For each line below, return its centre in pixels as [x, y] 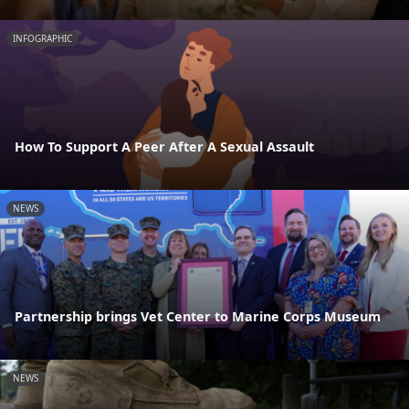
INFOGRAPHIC [42, 38]
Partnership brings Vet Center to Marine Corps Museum [198, 317]
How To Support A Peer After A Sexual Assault [164, 146]
